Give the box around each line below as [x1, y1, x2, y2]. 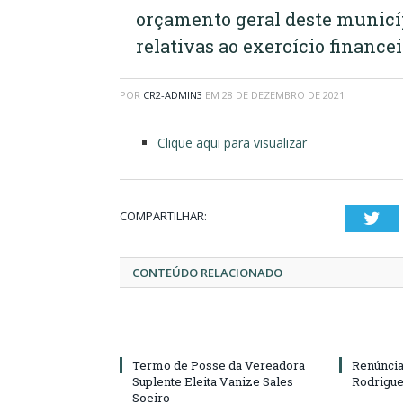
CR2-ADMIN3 [143, 88, 202, 102]
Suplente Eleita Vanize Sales [132, 373, 293, 390]
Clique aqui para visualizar [157, 134, 307, 151]
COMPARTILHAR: [120, 208, 207, 224]
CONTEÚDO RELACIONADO [132, 264, 282, 281]
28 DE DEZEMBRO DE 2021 [222, 88, 345, 102]
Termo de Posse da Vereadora [132, 357, 305, 373]
